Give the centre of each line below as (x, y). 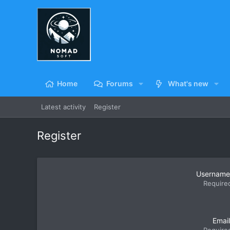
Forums (119, 83)
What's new (188, 83)
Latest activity (63, 107)
